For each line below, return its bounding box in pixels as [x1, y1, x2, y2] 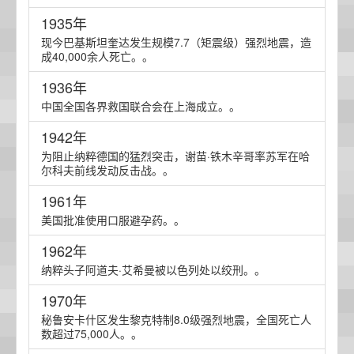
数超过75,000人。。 [41, 326, 142, 341]
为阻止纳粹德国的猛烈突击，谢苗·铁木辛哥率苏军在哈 [41, 148, 310, 164]
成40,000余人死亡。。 [41, 48, 153, 64]
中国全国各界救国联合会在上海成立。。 [41, 98, 240, 114]
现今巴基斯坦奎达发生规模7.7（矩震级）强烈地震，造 [41, 34, 311, 50]
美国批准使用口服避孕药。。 [41, 212, 185, 228]
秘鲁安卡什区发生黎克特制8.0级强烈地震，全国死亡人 [41, 311, 311, 327]
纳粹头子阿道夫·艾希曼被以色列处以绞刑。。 [41, 262, 265, 277]
